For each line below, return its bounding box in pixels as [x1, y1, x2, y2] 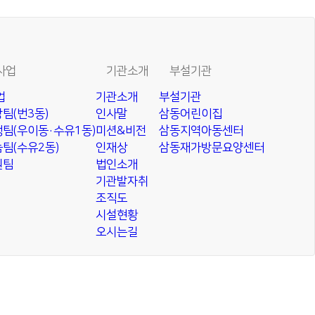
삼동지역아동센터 [159, 124, 243, 137]
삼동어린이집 [159, 108, 222, 120]
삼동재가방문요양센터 [159, 141, 264, 154]
